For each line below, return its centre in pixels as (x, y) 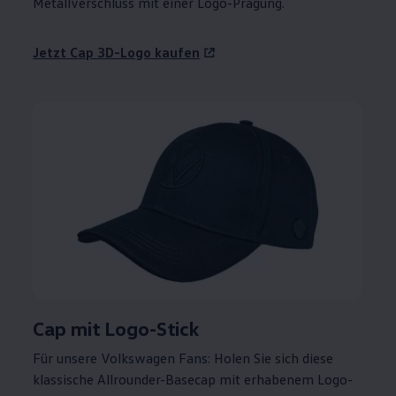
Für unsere (65, 358)
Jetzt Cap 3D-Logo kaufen (117, 53)
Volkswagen (138, 358)
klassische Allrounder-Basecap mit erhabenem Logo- (193, 380)
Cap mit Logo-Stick (117, 329)
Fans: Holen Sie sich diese (255, 358)
